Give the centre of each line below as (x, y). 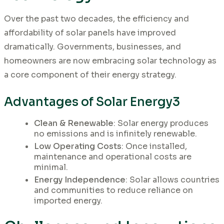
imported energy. (68, 200)
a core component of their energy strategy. (90, 74)
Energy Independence (80, 179)
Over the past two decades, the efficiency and (96, 18)
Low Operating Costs (78, 146)
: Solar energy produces (161, 123)
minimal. (51, 167)
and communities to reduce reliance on (113, 190)
